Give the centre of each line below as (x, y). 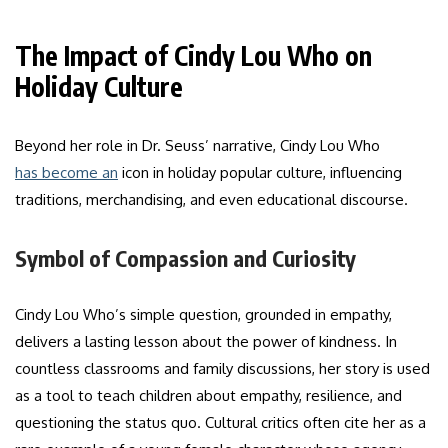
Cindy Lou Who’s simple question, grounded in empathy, (203, 315)
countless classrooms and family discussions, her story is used (222, 369)
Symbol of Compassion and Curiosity (185, 258)
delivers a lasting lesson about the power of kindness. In (206, 342)
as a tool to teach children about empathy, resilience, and (208, 396)
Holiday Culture (99, 87)
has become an (66, 173)
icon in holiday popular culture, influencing (260, 173)
